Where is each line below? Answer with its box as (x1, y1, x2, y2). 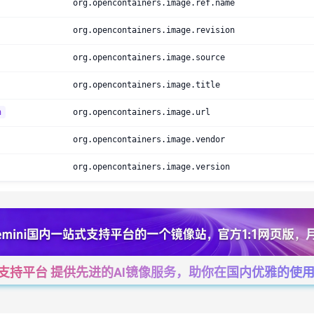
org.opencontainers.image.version (73, 162, 230, 172)
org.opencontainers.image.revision (73, 25, 235, 35)
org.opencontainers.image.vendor (73, 135, 225, 144)
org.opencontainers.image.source (73, 53, 225, 62)
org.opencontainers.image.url (73, 107, 210, 117)
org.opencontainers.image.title (73, 80, 220, 90)
